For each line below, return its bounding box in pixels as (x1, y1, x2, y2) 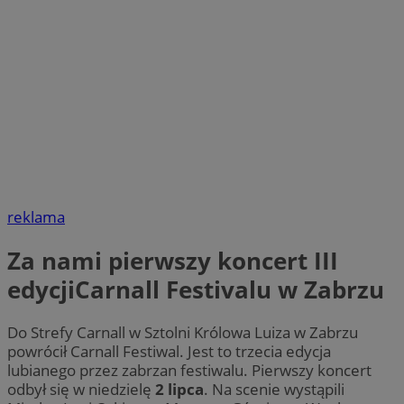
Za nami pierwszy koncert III (7, 243, 338, 277)
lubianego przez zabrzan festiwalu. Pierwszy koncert (7, 359, 372, 381)
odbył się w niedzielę (7, 378, 155, 399)
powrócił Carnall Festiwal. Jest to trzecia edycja (7, 340, 331, 362)
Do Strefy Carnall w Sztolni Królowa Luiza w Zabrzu (7, 321, 358, 343)
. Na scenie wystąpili (204, 378, 344, 399)
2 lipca (155, 378, 204, 399)
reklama (7, 207, 65, 228)
